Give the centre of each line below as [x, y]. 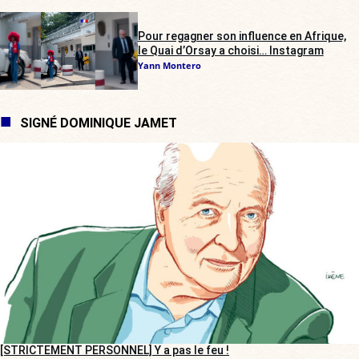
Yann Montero [169, 66]
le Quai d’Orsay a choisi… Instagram [230, 51]
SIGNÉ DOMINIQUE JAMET [99, 123]
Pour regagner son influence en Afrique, [242, 36]
